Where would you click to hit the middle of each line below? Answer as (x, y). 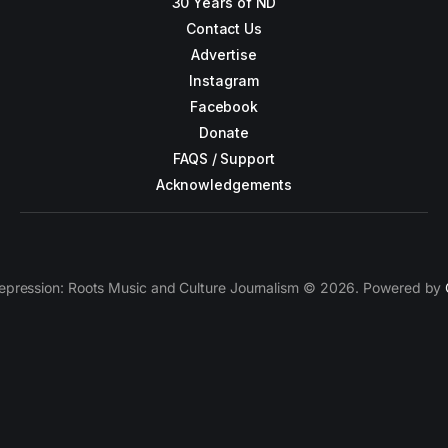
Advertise (224, 54)
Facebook (224, 106)
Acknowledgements (224, 184)
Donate (224, 132)
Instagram (224, 80)
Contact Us (224, 28)
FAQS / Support (224, 158)
